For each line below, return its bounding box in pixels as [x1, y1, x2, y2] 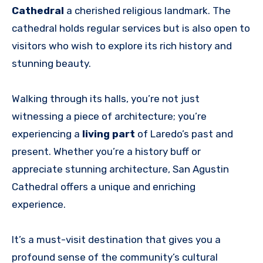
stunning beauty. [12, 58, 91, 70]
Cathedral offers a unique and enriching [12, 181, 195, 193]
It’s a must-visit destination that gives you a [12, 234, 221, 246]
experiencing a [12, 128, 82, 140]
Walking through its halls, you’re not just [12, 93, 200, 105]
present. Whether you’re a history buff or [12, 146, 201, 158]
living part [82, 128, 135, 140]
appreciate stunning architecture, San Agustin [12, 163, 229, 176]
